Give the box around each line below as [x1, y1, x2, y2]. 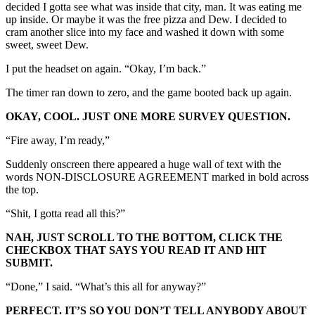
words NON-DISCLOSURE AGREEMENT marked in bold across [6, 171, 309, 184]
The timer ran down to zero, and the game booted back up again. [6, 86, 295, 99]
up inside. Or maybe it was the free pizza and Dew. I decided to [6, 13, 287, 26]
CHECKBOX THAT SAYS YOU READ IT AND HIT [6, 244, 266, 257]
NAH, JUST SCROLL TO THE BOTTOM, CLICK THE [6, 231, 283, 244]
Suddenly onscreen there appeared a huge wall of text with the [6, 158, 281, 171]
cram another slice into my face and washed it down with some [6, 26, 284, 39]
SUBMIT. [6, 257, 56, 269]
